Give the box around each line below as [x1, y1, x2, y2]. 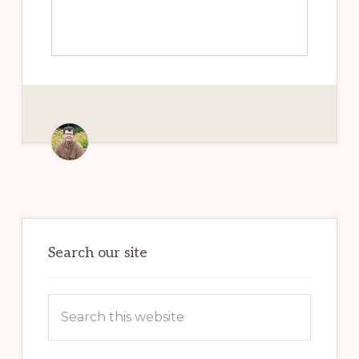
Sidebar [20, 240, 106, 272]
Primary [20, 215, 115, 246]
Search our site [47, 244, 147, 262]
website [46, 341, 103, 357]
